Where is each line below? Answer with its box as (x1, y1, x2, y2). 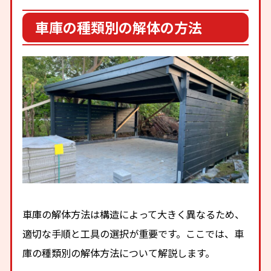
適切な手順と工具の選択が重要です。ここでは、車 (22, 226, 244, 241)
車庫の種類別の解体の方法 (35, 17, 203, 38)
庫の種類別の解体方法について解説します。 (22, 245, 215, 260)
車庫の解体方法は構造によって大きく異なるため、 (22, 206, 245, 221)
